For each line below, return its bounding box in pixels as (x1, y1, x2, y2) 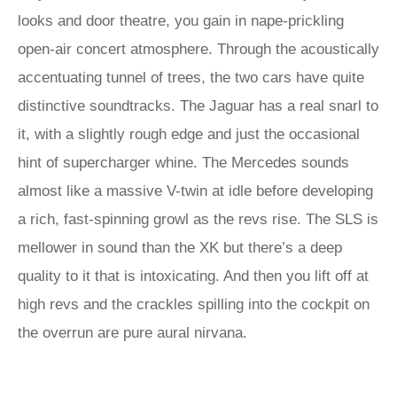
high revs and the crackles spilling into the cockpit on (18, 296, 370, 313)
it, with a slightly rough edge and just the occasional (18, 126, 360, 143)
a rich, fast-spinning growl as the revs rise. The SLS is (18, 211, 378, 228)
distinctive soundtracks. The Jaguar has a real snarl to (18, 97, 378, 114)
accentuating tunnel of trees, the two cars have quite (18, 69, 364, 86)
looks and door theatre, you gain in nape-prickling (18, 12, 344, 29)
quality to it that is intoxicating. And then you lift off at (18, 268, 369, 284)
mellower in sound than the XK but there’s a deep (18, 239, 342, 256)
